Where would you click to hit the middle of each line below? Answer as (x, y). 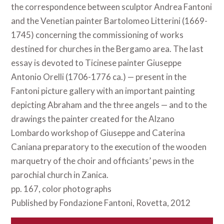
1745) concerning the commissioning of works (97, 35)
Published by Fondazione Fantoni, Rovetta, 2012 (101, 203)
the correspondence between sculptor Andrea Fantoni (112, 7)
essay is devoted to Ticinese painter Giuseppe (96, 63)
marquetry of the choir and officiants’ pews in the (103, 161)
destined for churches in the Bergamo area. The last (107, 49)
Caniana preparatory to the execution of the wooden (109, 147)
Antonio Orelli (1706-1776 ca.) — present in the (99, 77)
